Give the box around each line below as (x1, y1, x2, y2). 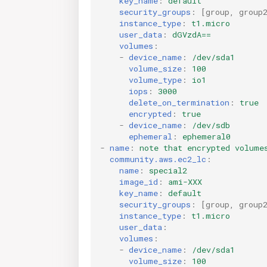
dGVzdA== (172, 29, 211, 40)
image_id (119, 176, 158, 187)
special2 (149, 164, 187, 176)
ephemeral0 (182, 131, 231, 142)
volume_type (129, 74, 182, 85)
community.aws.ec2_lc (110, 153, 206, 164)
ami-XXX (168, 176, 202, 187)
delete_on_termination (129, 97, 229, 108)
